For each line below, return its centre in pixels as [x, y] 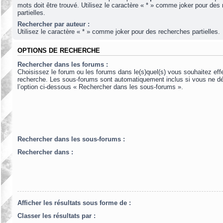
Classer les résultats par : [56, 216]
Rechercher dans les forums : [63, 65]
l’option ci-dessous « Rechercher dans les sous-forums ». [100, 87]
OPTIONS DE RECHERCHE [59, 51]
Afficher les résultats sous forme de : [74, 203]
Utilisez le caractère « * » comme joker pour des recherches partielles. [119, 31]
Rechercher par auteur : [54, 24]
